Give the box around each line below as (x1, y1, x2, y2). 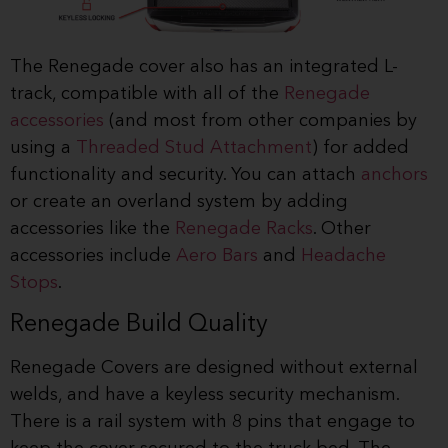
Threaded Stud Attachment (76, 138, 312, 157)
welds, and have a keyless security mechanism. (10, 386, 399, 405)
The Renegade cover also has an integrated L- (10, 57, 398, 76)
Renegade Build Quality (10, 313, 268, 338)
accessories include (10, 246, 176, 265)
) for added (312, 138, 409, 157)
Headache (301, 246, 386, 265)
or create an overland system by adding (10, 192, 348, 211)
